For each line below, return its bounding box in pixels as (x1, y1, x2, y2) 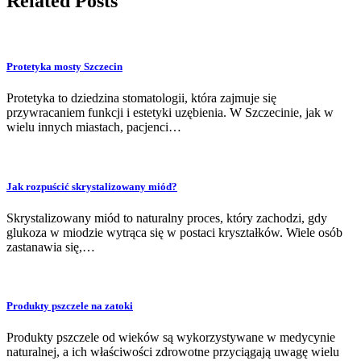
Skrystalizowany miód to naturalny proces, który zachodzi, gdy (6, 210, 327, 225)
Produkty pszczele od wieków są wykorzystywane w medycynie (6, 330, 335, 345)
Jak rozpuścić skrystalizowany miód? (6, 180, 177, 193)
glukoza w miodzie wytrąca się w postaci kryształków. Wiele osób (6, 225, 342, 239)
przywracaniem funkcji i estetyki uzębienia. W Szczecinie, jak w (6, 106, 334, 120)
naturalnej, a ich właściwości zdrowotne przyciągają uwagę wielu (6, 345, 339, 359)
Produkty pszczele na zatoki (6, 299, 133, 312)
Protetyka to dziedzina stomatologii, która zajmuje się (6, 91, 276, 106)
